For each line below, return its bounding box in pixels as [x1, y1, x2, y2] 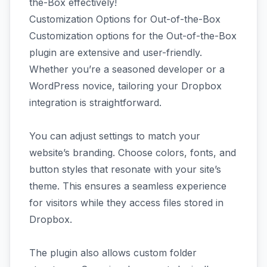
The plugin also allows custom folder [29, 247, 197, 259]
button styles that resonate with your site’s [29, 163, 221, 175]
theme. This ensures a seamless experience [29, 180, 226, 192]
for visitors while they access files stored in [29, 197, 223, 209]
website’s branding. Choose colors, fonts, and [29, 147, 236, 159]
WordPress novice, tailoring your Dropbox [29, 80, 222, 92]
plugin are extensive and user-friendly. [29, 46, 202, 58]
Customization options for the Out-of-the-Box [29, 30, 237, 42]
